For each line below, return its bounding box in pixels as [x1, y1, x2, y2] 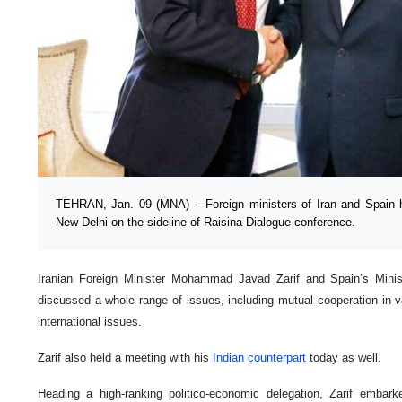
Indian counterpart [213, 350, 306, 364]
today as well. [306, 350, 381, 364]
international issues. [38, 314, 142, 328]
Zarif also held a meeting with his [38, 350, 213, 364]
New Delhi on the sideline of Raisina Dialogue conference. [56, 214, 355, 229]
